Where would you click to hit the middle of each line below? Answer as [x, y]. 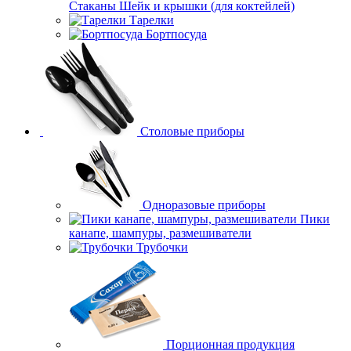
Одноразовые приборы [204, 205]
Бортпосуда [176, 34]
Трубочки [162, 248]
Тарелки [152, 20]
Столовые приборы [192, 132]
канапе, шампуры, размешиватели [160, 233]
